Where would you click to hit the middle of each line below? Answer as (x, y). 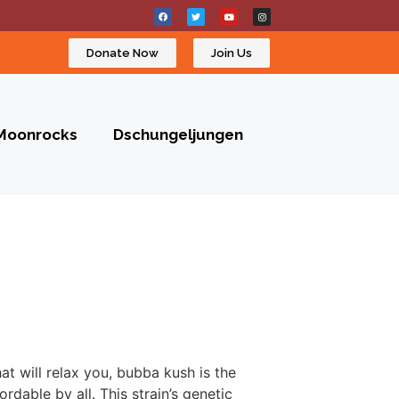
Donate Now (123, 53)
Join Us (232, 53)
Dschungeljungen (178, 134)
